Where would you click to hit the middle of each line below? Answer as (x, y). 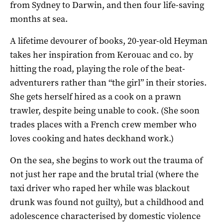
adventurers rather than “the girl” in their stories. (108, 82)
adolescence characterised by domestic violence (105, 216)
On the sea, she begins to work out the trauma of (106, 160)
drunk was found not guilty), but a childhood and (107, 202)
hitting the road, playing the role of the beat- (98, 68)
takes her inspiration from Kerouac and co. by (102, 55)
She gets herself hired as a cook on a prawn (96, 96)
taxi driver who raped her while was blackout (100, 188)
